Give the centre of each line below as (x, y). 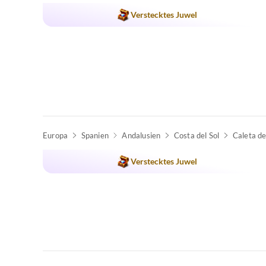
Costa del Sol (197, 135)
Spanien (95, 135)
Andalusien (141, 135)
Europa (56, 135)
